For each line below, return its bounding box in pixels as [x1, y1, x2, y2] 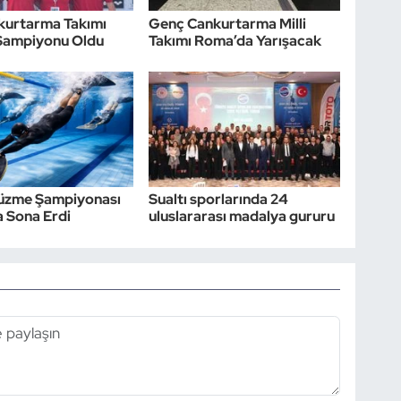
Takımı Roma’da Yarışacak [149, 30, 322, 50]
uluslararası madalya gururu [149, 207, 336, 226]
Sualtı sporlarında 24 [149, 190, 289, 209]
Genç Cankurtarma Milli [149, 13, 307, 33]
